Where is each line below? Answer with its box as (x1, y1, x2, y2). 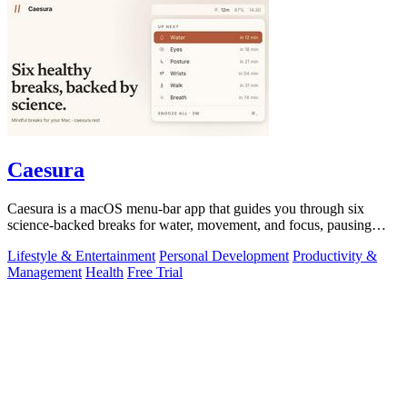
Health (85, 263, 124, 280)
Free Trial (127, 263, 183, 280)
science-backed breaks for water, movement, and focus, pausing (7, 216, 372, 233)
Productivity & (293, 247, 377, 263)
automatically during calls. (7, 233, 157, 249)
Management (7, 263, 82, 280)
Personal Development (159, 247, 289, 263)
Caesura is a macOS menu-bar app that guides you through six (7, 200, 364, 216)
